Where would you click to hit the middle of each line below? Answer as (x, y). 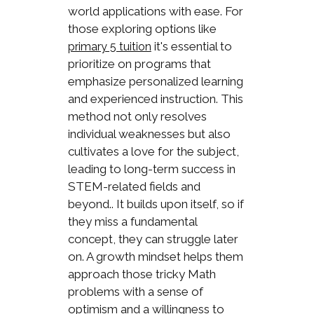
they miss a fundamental (132, 221)
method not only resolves (137, 116)
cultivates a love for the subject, (153, 151)
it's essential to (191, 46)
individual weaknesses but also (149, 134)
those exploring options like (142, 28)
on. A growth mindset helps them (155, 256)
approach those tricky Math (142, 274)
